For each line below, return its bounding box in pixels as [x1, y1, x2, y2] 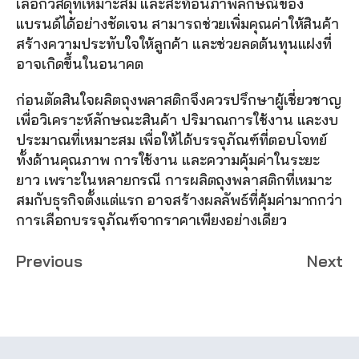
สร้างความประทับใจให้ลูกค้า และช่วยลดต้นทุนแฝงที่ [16, 34, 333, 53]
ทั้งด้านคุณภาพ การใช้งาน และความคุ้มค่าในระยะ [16, 150, 321, 169]
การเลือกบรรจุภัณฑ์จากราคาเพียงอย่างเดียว [16, 210, 287, 229]
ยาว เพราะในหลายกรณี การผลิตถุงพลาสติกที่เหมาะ [16, 170, 333, 189]
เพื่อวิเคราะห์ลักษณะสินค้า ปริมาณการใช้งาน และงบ [16, 110, 339, 129]
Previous [16, 250, 83, 271]
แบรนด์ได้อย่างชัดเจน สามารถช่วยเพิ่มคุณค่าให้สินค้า [16, 14, 340, 33]
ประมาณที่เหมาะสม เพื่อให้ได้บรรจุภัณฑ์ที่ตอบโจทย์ [16, 130, 328, 149]
